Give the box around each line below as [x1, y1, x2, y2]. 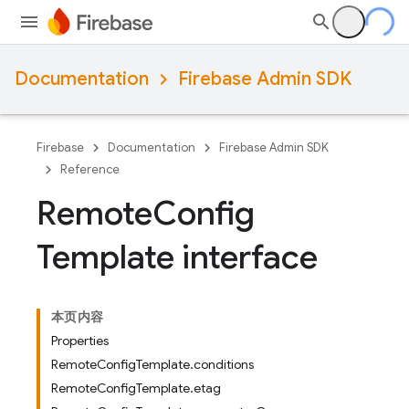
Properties [51, 332, 109, 349]
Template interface [37, 236, 318, 278]
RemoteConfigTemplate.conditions [51, 356, 254, 372]
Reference [60, 162, 120, 177]
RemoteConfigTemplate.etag [51, 380, 221, 396]
